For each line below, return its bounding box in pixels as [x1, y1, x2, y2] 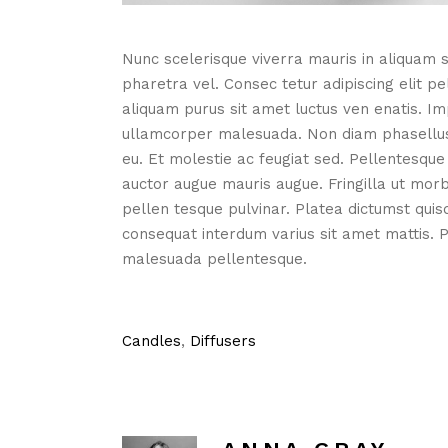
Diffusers [190, 331, 256, 350]
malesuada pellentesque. [122, 249, 307, 268]
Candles [122, 331, 181, 350]
